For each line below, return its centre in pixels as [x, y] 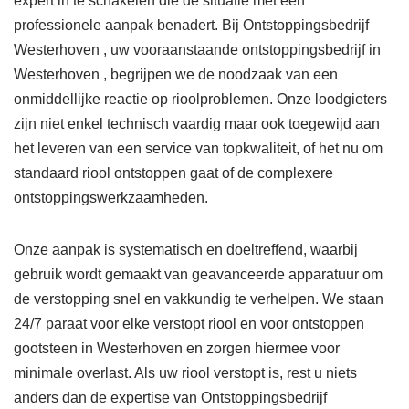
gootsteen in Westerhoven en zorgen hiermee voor [177, 349]
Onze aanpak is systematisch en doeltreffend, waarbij [186, 250]
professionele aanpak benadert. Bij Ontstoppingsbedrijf [191, 26]
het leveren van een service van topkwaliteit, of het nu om [198, 149]
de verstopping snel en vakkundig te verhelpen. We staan [199, 299]
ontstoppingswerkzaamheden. [111, 198]
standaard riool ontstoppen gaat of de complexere [173, 173]
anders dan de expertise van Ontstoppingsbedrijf [170, 398]
